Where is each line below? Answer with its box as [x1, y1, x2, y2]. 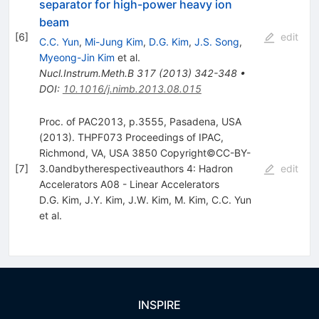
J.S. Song [194, 35, 239, 48]
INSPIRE [138, 298, 181, 312]
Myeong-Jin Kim [38, 51, 115, 63]
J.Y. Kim [84, 193, 122, 206]
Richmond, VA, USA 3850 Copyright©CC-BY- [38, 146, 251, 159]
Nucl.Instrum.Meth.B [38, 66, 134, 79]
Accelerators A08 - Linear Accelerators [38, 177, 219, 190]
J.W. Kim [127, 193, 169, 206]
